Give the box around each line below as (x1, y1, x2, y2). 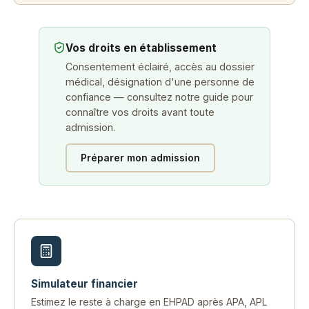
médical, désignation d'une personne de (66, 76, 255, 88)
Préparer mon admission (81, 152, 200, 164)
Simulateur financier (31, 277, 138, 291)
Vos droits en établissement (66, 41, 217, 55)
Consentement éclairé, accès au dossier (66, 61, 255, 73)
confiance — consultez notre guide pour (66, 91, 253, 103)
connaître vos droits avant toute (66, 106, 215, 119)
